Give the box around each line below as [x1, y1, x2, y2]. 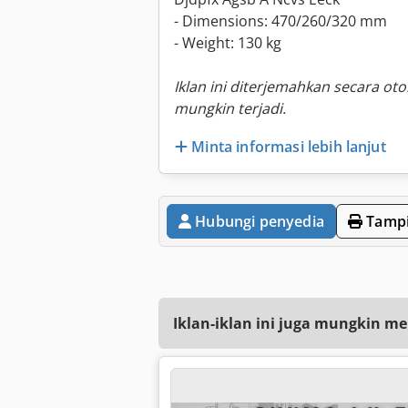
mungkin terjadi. [174, 98, 286, 119]
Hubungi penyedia [195, 210, 324, 231]
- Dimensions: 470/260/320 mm [174, 11, 387, 32]
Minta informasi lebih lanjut [191, 136, 386, 157]
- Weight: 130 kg [174, 33, 281, 54]
